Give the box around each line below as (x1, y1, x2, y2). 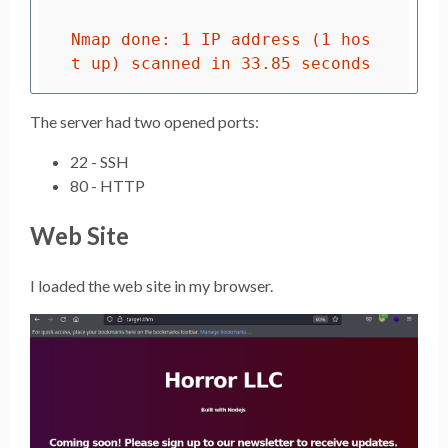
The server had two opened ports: (30, 112, 259, 132)
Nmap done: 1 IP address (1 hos (71, 29, 371, 49)
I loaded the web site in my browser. (30, 276, 273, 295)
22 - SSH (70, 152, 129, 172)
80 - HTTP (70, 176, 145, 196)
